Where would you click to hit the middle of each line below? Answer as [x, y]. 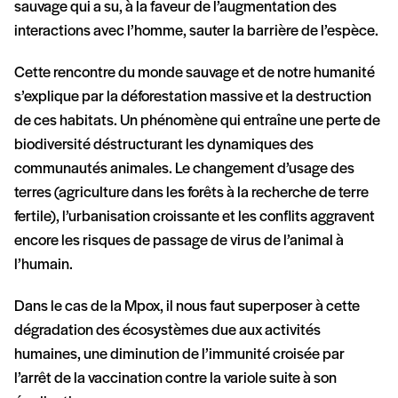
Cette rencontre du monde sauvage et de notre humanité [195, 73]
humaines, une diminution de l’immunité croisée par [179, 354]
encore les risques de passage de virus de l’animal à [179, 241]
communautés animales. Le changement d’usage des [184, 169]
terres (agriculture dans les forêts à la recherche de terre [191, 193]
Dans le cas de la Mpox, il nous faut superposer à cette [187, 306]
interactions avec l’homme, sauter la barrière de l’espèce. [196, 31]
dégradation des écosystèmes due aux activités [167, 330]
